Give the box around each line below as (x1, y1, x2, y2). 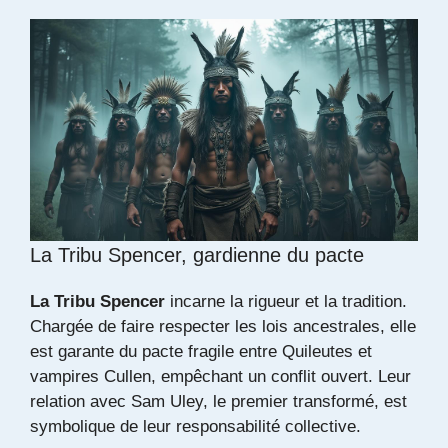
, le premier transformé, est (203, 391, 407, 411)
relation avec (30, 391, 131, 411)
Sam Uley (131, 391, 203, 411)
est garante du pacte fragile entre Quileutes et (30, 341, 372, 361)
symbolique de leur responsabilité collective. (30, 416, 361, 436)
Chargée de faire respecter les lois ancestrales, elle (30, 316, 416, 336)
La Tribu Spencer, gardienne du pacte (30, 243, 364, 266)
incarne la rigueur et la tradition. (165, 291, 407, 311)
